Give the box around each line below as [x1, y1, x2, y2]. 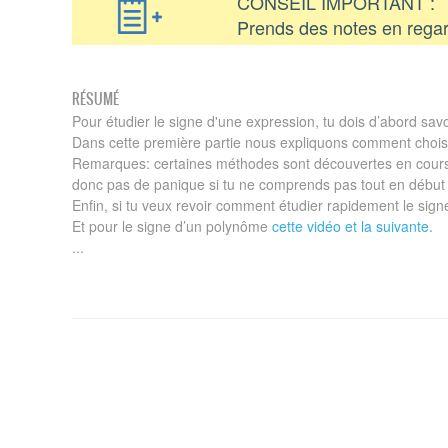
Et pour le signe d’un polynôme [72, 216, 272, 236]
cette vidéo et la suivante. [272, 216, 433, 236]
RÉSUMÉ [72, 88, 119, 110]
